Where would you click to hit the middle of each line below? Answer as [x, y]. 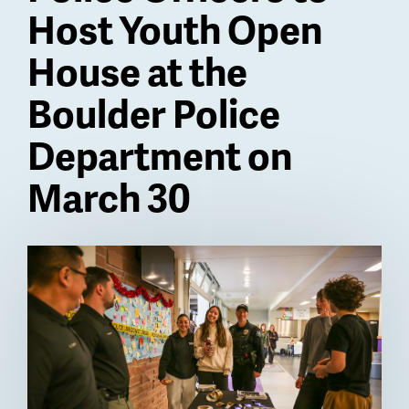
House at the [137, 71]
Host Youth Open [175, 29]
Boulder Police [154, 113]
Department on [160, 155]
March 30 [109, 197]
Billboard [85, 261]
